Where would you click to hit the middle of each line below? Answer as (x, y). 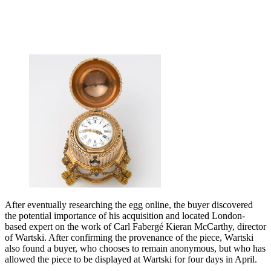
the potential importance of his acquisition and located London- (125, 216)
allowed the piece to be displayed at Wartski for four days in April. (131, 260)
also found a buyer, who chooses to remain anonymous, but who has (135, 249)
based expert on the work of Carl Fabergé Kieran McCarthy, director (135, 227)
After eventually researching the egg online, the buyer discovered (129, 205)
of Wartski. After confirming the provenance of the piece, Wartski (129, 238)
